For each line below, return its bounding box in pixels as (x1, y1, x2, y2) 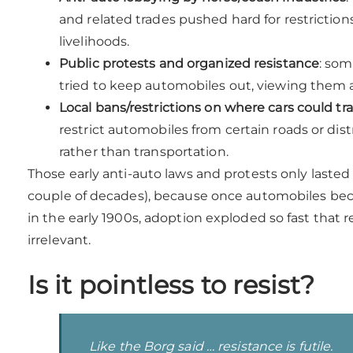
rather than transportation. (59, 144, 229, 160)
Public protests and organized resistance (59, 56, 319, 72)
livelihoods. (59, 34, 130, 50)
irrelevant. (28, 232, 91, 248)
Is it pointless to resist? (28, 269, 314, 301)
